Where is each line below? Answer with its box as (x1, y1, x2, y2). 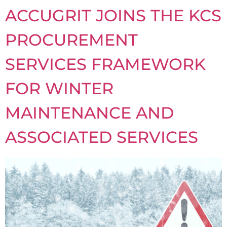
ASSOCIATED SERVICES (5, 127, 198, 147)
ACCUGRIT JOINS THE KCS (5, 6, 221, 26)
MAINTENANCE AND (5, 103, 174, 123)
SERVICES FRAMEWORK (5, 54, 206, 74)
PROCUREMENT (5, 30, 138, 50)
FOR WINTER (5, 79, 113, 99)
